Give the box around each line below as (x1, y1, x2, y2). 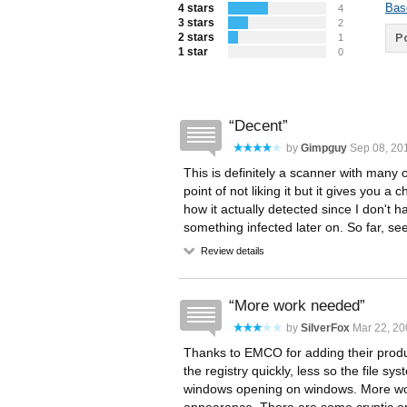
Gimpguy (301, 142, 347, 154)
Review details (198, 245, 264, 256)
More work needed (234, 297, 360, 314)
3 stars (178, 16, 214, 29)
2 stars (178, 31, 214, 44)
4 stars (178, 2, 214, 15)
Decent (234, 117, 283, 134)
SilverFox (301, 322, 350, 334)
